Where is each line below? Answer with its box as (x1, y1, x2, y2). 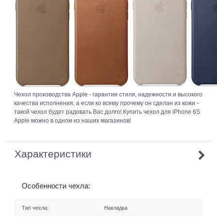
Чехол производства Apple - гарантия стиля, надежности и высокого (14, 91, 202, 98)
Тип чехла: (21, 204, 48, 211)
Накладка (104, 204, 128, 211)
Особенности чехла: (21, 182, 90, 190)
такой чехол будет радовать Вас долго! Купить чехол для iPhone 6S (14, 108, 200, 115)
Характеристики (15, 148, 92, 160)
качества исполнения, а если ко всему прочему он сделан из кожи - (14, 99, 199, 107)
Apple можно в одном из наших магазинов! (14, 117, 131, 124)
